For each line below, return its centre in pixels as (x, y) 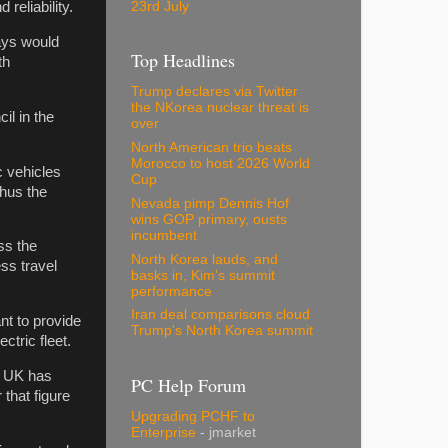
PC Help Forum (188, 384)
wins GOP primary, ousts (209, 219)
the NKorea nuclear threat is (220, 108)
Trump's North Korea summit (222, 331)
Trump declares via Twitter (214, 92)
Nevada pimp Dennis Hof (210, 203)
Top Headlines (183, 60)
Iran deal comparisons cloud (220, 315)
